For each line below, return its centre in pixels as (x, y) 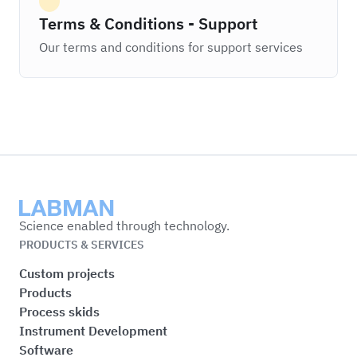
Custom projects (67, 273)
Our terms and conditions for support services (171, 47)
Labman (41, 209)
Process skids (59, 312)
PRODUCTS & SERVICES (82, 245)
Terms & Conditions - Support (148, 24)
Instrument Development (93, 331)
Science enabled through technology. (124, 226)
